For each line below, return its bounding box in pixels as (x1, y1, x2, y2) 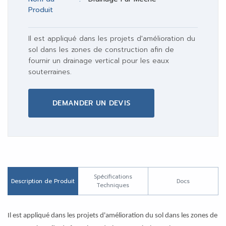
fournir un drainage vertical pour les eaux (28, 55, 169, 67)
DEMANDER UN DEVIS (52, 98, 131, 109)
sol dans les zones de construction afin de (28, 44, 174, 55)
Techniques (96, 181, 130, 190)
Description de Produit (11, 177, 75, 186)
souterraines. (28, 67, 72, 78)
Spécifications (93, 173, 132, 182)
